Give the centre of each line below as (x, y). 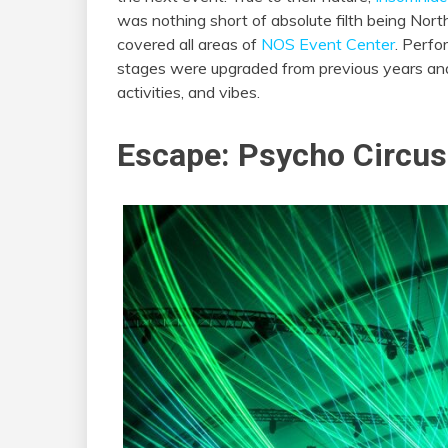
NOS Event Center (328, 44)
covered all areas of (189, 44)
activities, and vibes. (188, 92)
